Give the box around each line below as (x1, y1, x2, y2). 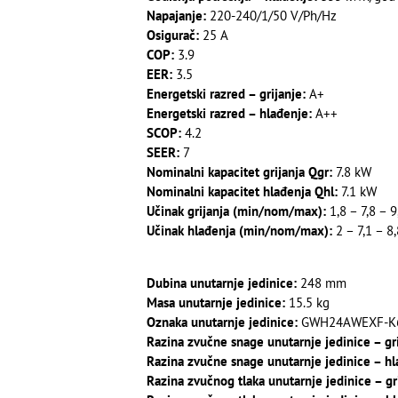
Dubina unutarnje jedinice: (146, 274, 297, 291)
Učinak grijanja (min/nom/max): (146, 203, 326, 220)
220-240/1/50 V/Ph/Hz (205, 7, 337, 25)
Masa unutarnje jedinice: (146, 293, 285, 311)
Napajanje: (146, 7, 206, 25)
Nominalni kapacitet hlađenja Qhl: (146, 183, 338, 201)
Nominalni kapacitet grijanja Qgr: (146, 163, 332, 181)
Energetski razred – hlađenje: (146, 105, 312, 123)
